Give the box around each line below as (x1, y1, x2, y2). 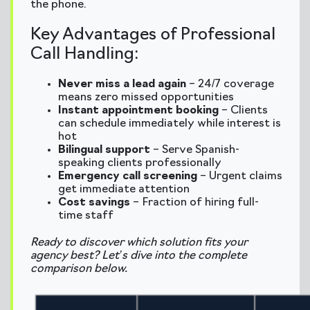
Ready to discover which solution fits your (30, 237, 248, 248)
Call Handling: (30, 46, 138, 63)
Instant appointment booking (58, 105, 219, 116)
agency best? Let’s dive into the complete (30, 250, 247, 262)
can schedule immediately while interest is (58, 118, 281, 129)
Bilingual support (58, 145, 150, 156)
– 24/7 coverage (186, 79, 274, 90)
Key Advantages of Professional (30, 27, 275, 44)
